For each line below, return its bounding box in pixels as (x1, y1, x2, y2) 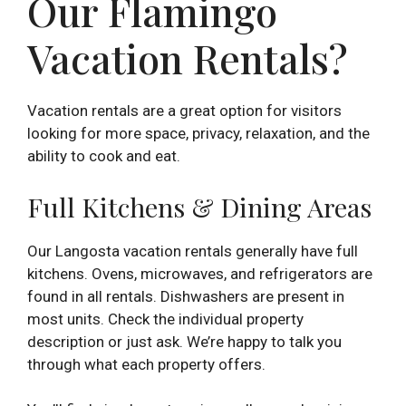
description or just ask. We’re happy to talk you (27, 332, 342, 351)
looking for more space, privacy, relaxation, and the (27, 124, 370, 143)
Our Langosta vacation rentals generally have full (27, 241, 358, 260)
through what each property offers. (27, 354, 266, 373)
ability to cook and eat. (27, 147, 180, 166)
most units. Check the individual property (27, 309, 304, 328)
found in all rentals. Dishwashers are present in (27, 286, 344, 305)
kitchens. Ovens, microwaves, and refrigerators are (27, 264, 372, 283)
